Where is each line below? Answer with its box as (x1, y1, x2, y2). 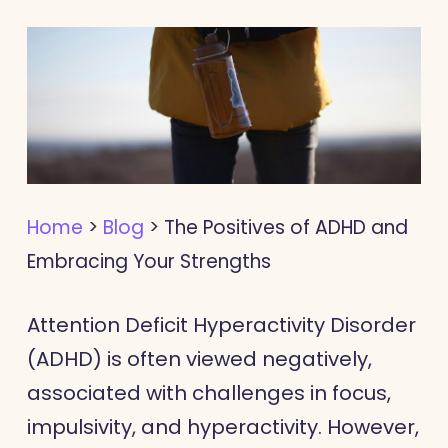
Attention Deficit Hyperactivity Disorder (26, 310, 416, 339)
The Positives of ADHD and (163, 214, 408, 242)
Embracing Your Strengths (26, 248, 271, 276)
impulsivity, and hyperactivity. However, (26, 412, 419, 441)
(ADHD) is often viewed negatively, (26, 344, 372, 373)
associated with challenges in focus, (26, 378, 391, 407)
